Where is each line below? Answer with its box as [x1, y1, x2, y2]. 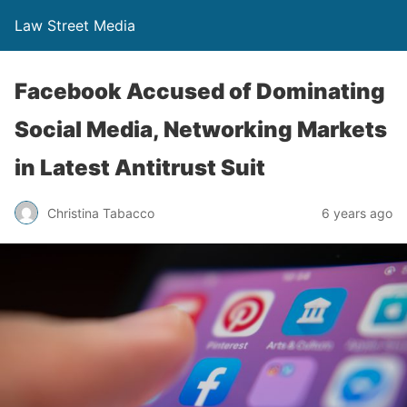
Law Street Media [15, 16, 135, 35]
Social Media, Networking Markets [15, 116, 387, 143]
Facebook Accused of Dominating [15, 78, 385, 104]
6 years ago [322, 204, 392, 221]
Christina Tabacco [47, 204, 154, 221]
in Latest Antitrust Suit [15, 154, 265, 181]
